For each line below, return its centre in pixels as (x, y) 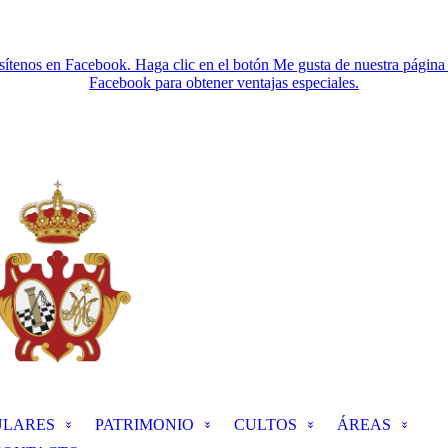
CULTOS (265, 424)
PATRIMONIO (144, 424)
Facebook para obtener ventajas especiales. (224, 82)
